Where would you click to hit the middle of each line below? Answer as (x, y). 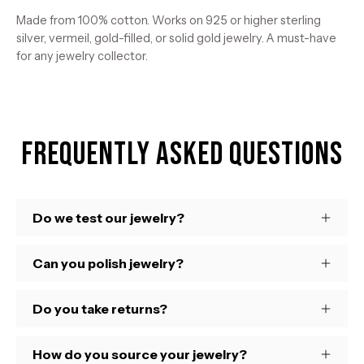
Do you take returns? (100, 308)
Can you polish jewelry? (108, 263)
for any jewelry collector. (82, 56)
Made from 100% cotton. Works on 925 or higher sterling (169, 20)
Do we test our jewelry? (108, 217)
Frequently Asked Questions (182, 154)
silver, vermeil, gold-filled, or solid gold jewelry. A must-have (176, 38)
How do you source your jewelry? (140, 354)
